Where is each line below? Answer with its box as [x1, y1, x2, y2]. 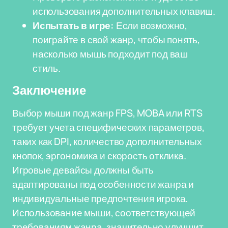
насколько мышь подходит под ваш [33, 47, 188, 61]
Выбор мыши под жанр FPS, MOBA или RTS [12, 106, 203, 120]
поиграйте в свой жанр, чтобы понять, [33, 33, 201, 46]
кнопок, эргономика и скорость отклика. [12, 149, 186, 162]
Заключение [12, 84, 86, 97]
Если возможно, [113, 19, 188, 32]
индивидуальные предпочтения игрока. [12, 192, 188, 205]
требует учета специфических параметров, [12, 121, 205, 134]
